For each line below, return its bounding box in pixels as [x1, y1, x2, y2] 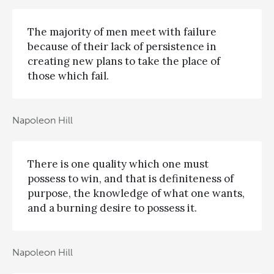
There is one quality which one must [28, 157, 209, 171]
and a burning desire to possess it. [28, 201, 197, 215]
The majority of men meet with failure [28, 25, 217, 39]
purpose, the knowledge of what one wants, [28, 187, 245, 201]
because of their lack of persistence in [28, 40, 217, 54]
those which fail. [28, 69, 109, 83]
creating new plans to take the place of [28, 54, 220, 68]
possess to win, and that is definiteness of [28, 172, 234, 186]
